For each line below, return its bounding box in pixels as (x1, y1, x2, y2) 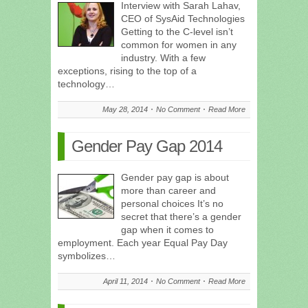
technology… (58, 78, 115, 89)
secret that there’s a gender (121, 210, 241, 222)
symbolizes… (58, 250, 115, 261)
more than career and (121, 184, 216, 196)
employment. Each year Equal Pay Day (58, 236, 228, 248)
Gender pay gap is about (121, 171, 229, 183)
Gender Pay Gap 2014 (71, 136, 222, 155)
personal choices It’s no (121, 197, 223, 209)
